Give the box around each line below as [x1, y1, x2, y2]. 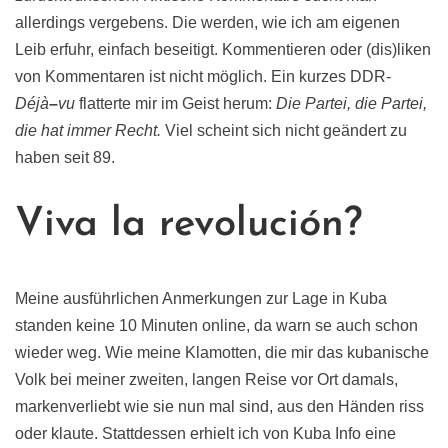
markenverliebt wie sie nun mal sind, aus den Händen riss [15, 398, 424, 416]
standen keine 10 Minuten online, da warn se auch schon [15, 317, 418, 335]
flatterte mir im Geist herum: [75, 95, 276, 113]
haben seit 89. [15, 149, 115, 167]
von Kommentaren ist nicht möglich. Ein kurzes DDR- [15, 68, 391, 86]
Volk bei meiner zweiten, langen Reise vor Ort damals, [15, 371, 398, 389]
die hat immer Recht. [15, 122, 161, 140]
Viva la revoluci [15, 205, 299, 246]
